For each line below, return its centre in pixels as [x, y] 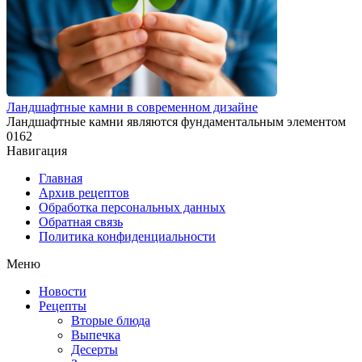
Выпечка [96, 335]
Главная [61, 179]
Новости [63, 292]
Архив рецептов [84, 193]
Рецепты [63, 306]
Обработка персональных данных [132, 208]
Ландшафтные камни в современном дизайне [132, 107]
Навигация [37, 151]
